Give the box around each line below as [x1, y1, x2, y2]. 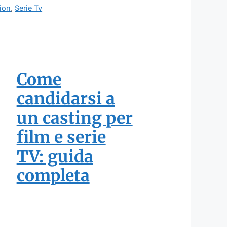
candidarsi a [16, 89, 115, 109]
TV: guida [16, 146, 93, 167]
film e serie [16, 127, 106, 148]
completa [16, 166, 90, 186]
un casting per [16, 108, 133, 129]
